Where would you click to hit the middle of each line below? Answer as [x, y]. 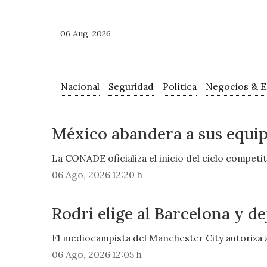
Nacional [80, 87]
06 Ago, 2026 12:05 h [97, 255]
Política [179, 87]
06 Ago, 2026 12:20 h [97, 175]
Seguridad [131, 87]
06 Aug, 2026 [86, 34]
